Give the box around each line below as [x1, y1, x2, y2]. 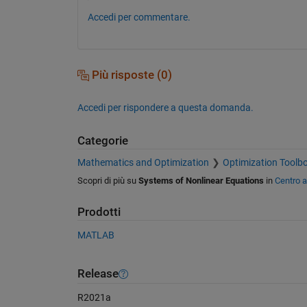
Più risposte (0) [88, 68, 172, 82]
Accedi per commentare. [87, 11, 191, 23]
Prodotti [77, 206, 121, 219]
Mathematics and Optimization [77, 157, 209, 169]
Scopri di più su [77, 175, 138, 186]
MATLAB [77, 229, 114, 241]
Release [77, 267, 119, 281]
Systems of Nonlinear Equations [138, 175, 264, 186]
